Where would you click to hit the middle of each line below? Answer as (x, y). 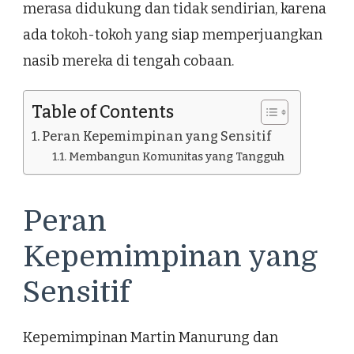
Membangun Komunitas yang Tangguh (176, 156)
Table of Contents (103, 112)
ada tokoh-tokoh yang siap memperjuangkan (173, 34)
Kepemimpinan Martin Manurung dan (151, 338)
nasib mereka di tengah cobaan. (128, 60)
